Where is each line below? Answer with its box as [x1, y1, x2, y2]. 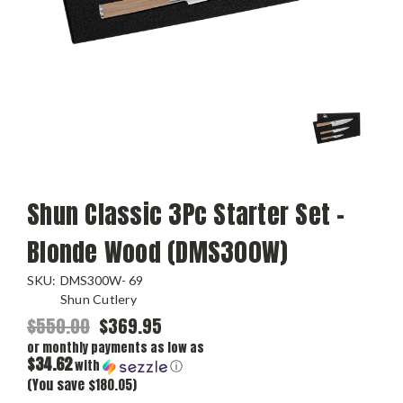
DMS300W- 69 [59, 272, 143, 288]
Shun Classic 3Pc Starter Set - [27, 194, 345, 233]
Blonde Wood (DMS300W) [27, 232, 289, 271]
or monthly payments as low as [27, 337, 204, 357]
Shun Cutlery [59, 291, 137, 307]
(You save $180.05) [27, 373, 137, 395]
